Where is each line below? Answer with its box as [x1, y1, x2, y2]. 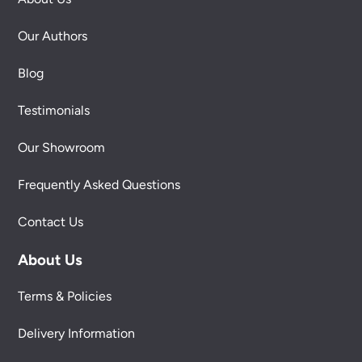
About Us [18, 250, 83, 270]
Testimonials [18, 103, 90, 119]
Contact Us [18, 214, 84, 230]
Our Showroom [18, 140, 106, 156]
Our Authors [18, 28, 88, 44]
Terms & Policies [18, 288, 112, 305]
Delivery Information [18, 326, 136, 342]
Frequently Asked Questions [18, 177, 181, 193]
